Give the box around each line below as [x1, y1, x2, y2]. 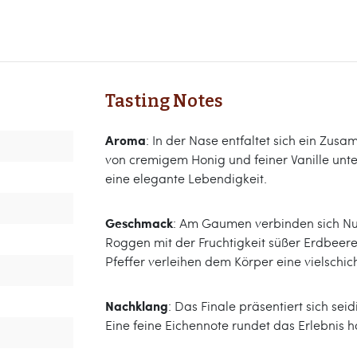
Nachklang [105, 296, 168, 315]
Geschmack [105, 214, 173, 232]
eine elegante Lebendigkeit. [105, 170, 267, 186]
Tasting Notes [105, 91, 223, 112]
